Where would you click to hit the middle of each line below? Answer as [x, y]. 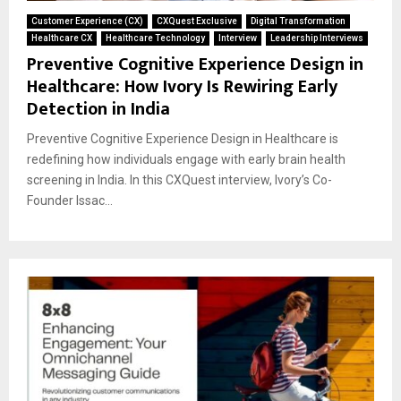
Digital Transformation [298, 21]
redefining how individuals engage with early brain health [186, 159]
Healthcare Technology [155, 38]
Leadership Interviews [317, 38]
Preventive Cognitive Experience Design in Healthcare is [183, 138]
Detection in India [98, 109]
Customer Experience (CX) [87, 21]
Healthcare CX [62, 38]
